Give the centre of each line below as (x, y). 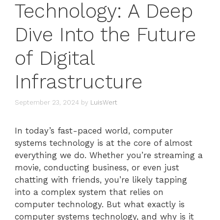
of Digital (55, 58)
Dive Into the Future (105, 34)
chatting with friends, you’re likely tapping (101, 180)
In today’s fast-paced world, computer (94, 131)
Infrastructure (79, 82)
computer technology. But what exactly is (100, 205)
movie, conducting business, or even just (97, 168)
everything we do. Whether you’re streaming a (109, 155)
